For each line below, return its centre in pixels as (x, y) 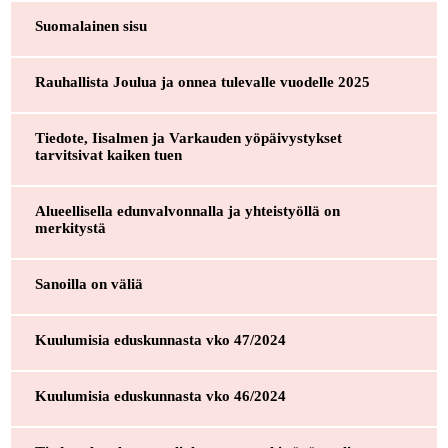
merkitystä (70, 227)
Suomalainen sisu (90, 25)
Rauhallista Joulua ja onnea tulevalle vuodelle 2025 (202, 81)
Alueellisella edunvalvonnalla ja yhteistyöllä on (187, 210)
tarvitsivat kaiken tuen (108, 154)
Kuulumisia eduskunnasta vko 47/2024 (160, 339)
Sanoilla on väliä (88, 283)
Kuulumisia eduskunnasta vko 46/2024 (160, 395)
